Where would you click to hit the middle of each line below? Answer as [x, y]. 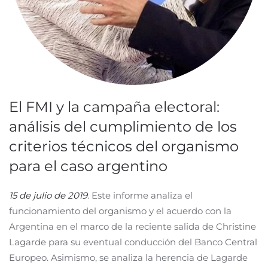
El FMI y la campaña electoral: [114, 107]
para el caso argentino [88, 166]
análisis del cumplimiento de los [123, 127]
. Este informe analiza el [140, 195]
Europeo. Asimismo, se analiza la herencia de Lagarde [128, 258]
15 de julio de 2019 [48, 195]
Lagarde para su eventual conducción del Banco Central [133, 242]
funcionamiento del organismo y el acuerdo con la [120, 211]
